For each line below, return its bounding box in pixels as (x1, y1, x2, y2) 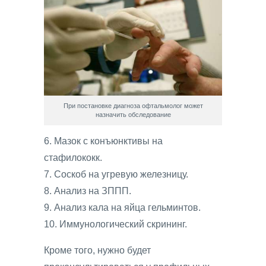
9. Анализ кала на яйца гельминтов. (44, 202, 201, 213)
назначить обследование (95, 110, 171, 118)
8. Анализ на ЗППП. (44, 186, 131, 197)
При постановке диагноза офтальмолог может (63, 102, 203, 109)
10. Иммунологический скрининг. (44, 219, 187, 230)
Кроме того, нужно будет (44, 245, 151, 256)
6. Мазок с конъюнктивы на (44, 136, 163, 147)
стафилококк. (44, 153, 102, 163)
